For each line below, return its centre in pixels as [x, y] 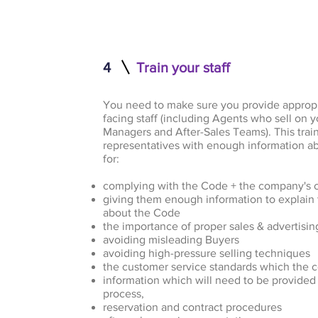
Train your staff [183, 67]
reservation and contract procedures [193, 307]
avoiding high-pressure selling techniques [207, 253]
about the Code [142, 213]
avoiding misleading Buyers [171, 240]
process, [124, 294]
